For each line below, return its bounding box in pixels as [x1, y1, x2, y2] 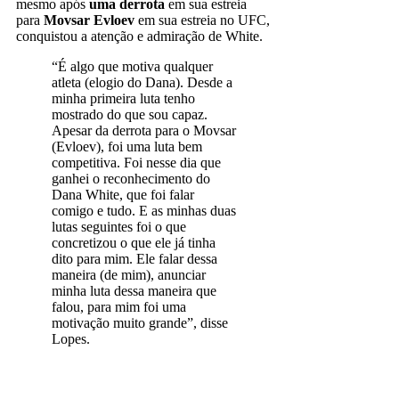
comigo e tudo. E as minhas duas [52, 202, 236, 218]
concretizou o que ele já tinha [52, 234, 216, 250]
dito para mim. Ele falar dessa [52, 250, 217, 266]
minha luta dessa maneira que [52, 282, 216, 298]
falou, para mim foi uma [52, 298, 186, 314]
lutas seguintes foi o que [52, 218, 186, 234]
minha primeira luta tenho [52, 90, 195, 106]
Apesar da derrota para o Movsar [52, 122, 236, 138]
